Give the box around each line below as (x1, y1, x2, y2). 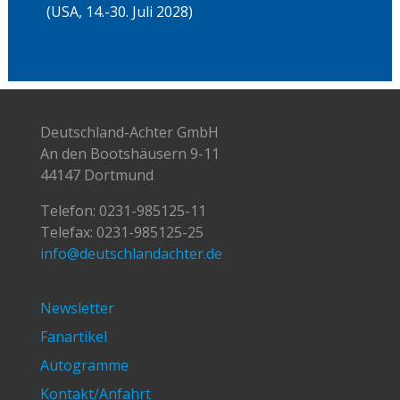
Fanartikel (39, 327, 107, 347)
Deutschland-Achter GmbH (39, 121, 219, 142)
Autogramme (39, 355, 129, 376)
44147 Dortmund (39, 164, 154, 185)
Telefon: (39, 200, 96, 221)
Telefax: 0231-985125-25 (39, 221, 204, 242)
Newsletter (39, 298, 114, 319)
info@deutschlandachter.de (39, 243, 222, 263)
